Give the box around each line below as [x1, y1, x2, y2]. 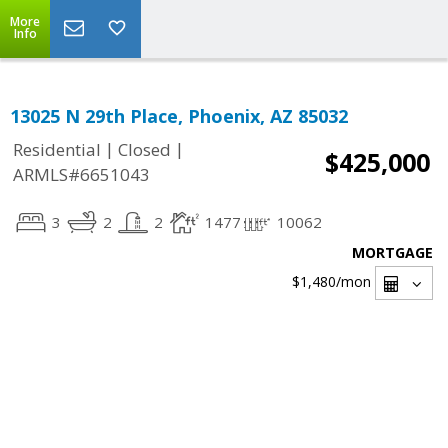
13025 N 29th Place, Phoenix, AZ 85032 [10, 104, 348, 128]
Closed [118, 138, 171, 162]
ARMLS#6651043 [13, 163, 150, 187]
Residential [13, 138, 101, 162]
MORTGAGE [352, 243, 433, 262]
